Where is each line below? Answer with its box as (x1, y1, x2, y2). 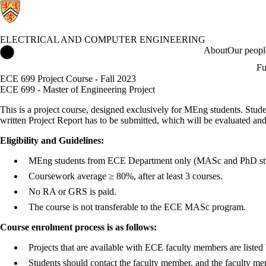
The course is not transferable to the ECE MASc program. (28, 202, 246, 212)
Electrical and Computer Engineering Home (14, 45, 179, 55)
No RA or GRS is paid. (28, 186, 116, 197)
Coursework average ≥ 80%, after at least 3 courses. (28, 171, 223, 181)
